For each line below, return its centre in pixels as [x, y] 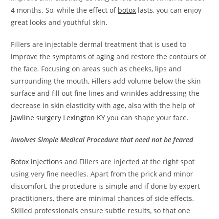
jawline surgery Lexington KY [58, 117]
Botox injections [37, 161]
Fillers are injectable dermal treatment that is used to [99, 44]
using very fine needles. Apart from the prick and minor [102, 174]
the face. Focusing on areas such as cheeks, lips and [96, 68]
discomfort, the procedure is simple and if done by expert [106, 186]
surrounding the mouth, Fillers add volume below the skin [106, 81]
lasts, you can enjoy [169, 10]
